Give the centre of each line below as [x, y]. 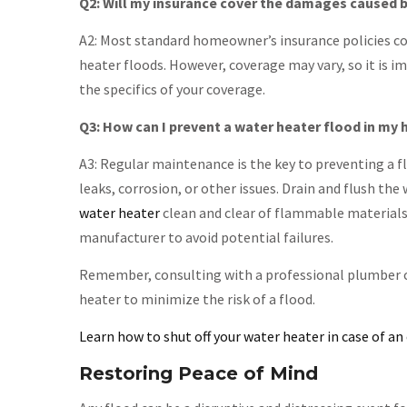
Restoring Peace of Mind [199, 373]
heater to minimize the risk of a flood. [197, 299]
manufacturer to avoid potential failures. [206, 237]
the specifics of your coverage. [172, 89]
